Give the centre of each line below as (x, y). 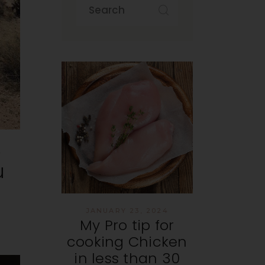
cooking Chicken (127, 241)
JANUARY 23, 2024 (127, 210)
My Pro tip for (127, 225)
